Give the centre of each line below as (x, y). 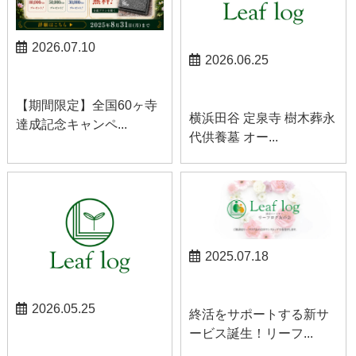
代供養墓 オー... (234, 137)
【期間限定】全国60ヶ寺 (86, 106)
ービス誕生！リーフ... (252, 334)
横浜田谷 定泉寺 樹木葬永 (263, 118)
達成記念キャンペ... (71, 125)
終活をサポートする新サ (259, 315)
